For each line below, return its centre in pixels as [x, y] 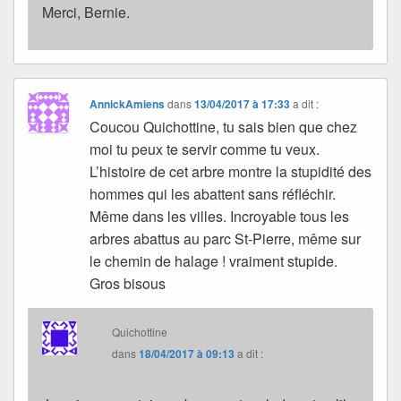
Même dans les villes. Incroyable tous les [220, 216]
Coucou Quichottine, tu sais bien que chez [224, 126]
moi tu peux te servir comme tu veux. [205, 149]
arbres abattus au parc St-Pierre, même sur [226, 238]
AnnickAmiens [128, 103]
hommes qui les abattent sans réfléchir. [213, 193]
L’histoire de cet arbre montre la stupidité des [231, 171]
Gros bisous [128, 283]
